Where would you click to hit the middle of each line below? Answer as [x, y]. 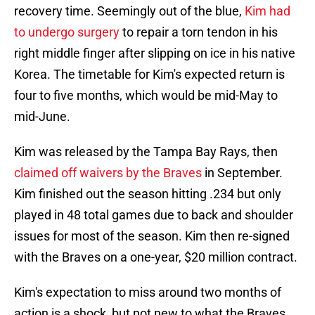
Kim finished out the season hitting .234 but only [148, 194]
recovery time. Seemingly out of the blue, [129, 11]
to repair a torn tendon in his [199, 32]
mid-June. [42, 117]
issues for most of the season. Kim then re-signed [152, 236]
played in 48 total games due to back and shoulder [154, 215]
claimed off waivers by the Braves [108, 173]
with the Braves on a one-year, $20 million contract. [156, 257]
